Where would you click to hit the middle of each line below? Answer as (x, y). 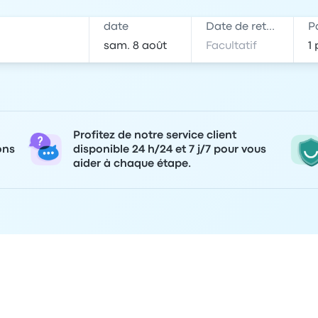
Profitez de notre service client (155, 136)
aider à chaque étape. (132, 164)
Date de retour (271, 27)
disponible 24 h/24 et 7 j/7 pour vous (170, 150)
